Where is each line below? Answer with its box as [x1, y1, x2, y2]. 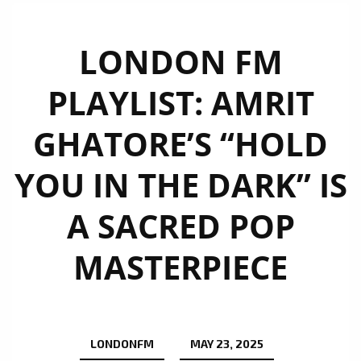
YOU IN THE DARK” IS [14, 163, 347, 207]
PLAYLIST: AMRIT [47, 81, 314, 125]
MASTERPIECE [73, 245, 288, 289]
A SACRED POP [66, 204, 295, 248]
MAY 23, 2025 [189, 337, 263, 351]
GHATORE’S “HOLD [33, 122, 328, 166]
